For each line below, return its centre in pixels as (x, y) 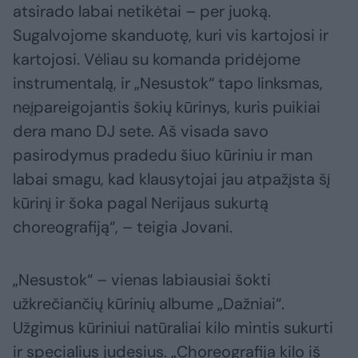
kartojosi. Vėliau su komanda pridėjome (157, 60)
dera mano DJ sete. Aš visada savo (141, 131)
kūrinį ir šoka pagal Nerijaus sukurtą (141, 203)
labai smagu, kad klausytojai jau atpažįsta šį (171, 179)
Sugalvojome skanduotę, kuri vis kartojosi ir (171, 36)
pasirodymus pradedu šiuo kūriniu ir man (163, 155)
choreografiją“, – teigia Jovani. (123, 227)
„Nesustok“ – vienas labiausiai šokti (142, 280)
